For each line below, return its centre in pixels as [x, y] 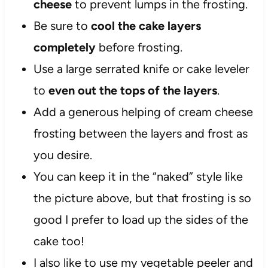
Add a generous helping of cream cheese [143, 112]
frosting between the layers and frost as [140, 134]
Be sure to [62, 26]
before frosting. [139, 48]
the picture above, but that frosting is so [142, 198]
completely [64, 48]
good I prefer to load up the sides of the [141, 220]
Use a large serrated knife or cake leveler [141, 69]
